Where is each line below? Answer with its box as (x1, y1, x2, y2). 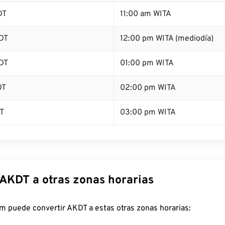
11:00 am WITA (120, 9, 171, 19)
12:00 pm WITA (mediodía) (120, 34, 213, 44)
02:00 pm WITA (120, 83, 176, 93)
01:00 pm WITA (120, 58, 174, 68)
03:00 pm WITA (120, 107, 176, 118)
